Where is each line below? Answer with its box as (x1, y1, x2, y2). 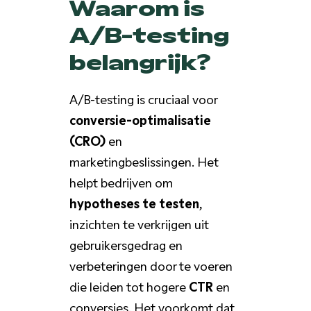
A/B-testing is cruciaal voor (69, 89, 217, 108)
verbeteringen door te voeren (69, 255, 233, 274)
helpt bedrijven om (69, 172, 173, 191)
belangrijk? (69, 45, 210, 76)
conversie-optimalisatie (69, 110, 211, 128)
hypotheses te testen (69, 193, 199, 212)
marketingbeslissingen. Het (69, 151, 219, 170)
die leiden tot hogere (69, 276, 189, 295)
